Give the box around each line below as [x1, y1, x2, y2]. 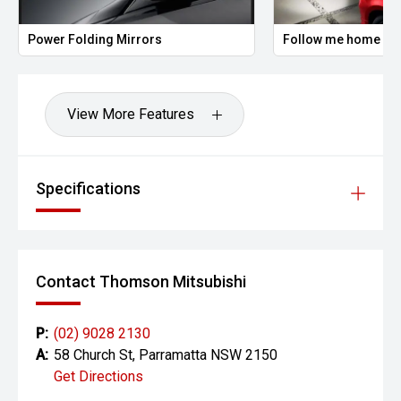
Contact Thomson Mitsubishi [36, 272, 246, 292]
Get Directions [54, 368, 143, 386]
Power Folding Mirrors [28, 32, 162, 47]
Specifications [36, 179, 141, 199]
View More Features [67, 106, 194, 124]
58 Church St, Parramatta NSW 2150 [54, 346, 277, 364]
